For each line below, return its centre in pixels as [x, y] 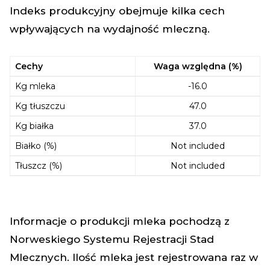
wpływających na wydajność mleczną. [110, 29]
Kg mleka [35, 86]
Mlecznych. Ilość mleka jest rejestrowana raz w [134, 257]
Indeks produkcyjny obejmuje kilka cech [117, 11]
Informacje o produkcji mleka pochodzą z [120, 221]
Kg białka [34, 126]
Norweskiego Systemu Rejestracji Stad [112, 239]
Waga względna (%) [198, 66]
